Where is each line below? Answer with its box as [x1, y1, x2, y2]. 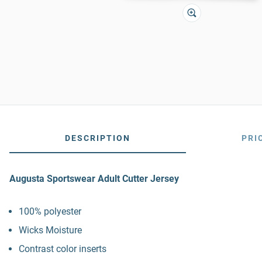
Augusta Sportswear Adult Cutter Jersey [9, 173, 179, 184]
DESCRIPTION [64, 133, 130, 143]
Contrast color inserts [19, 243, 106, 254]
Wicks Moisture [19, 225, 82, 236]
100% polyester [19, 206, 81, 217]
